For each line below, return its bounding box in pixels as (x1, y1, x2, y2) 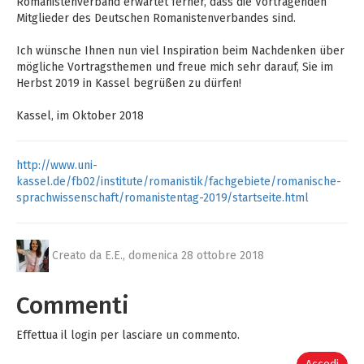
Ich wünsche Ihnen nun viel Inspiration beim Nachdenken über (16, 44, 344, 58)
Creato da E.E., (52, 248, 128, 262)
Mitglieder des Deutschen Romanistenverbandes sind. (16, 11, 296, 25)
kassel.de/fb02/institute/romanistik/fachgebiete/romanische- (16, 175, 341, 188)
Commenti (16, 291, 129, 320)
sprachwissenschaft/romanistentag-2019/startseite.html (16, 191, 309, 205)
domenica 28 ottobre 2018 (128, 248, 264, 262)
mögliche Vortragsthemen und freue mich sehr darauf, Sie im (16, 60, 333, 74)
